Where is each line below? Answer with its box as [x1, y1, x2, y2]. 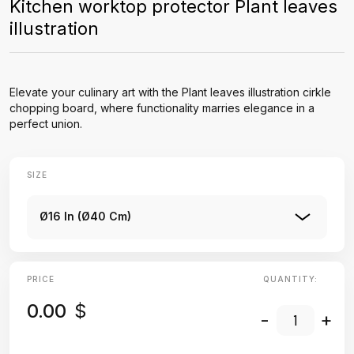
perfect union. [9, 117, 82, 130]
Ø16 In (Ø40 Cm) [40, 209, 131, 223]
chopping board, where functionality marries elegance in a [9, 101, 314, 115]
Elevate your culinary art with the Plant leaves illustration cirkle [9, 85, 331, 99]
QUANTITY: [262, 274, 318, 284]
